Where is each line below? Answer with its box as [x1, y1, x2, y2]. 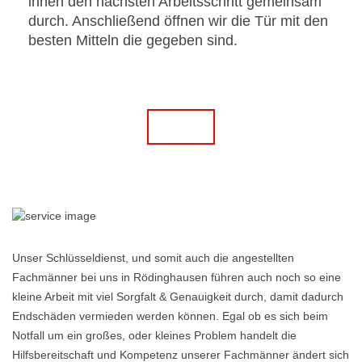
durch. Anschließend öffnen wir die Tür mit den [28, 13, 328, 29]
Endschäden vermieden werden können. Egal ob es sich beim [12, 309, 328, 322]
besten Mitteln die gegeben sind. [28, 32, 238, 48]
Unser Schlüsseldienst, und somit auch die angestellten [12, 251, 294, 264]
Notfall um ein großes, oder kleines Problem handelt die [12, 329, 297, 342]
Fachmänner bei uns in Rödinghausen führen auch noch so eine [12, 271, 341, 284]
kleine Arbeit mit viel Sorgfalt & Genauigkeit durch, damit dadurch [12, 290, 343, 303]
